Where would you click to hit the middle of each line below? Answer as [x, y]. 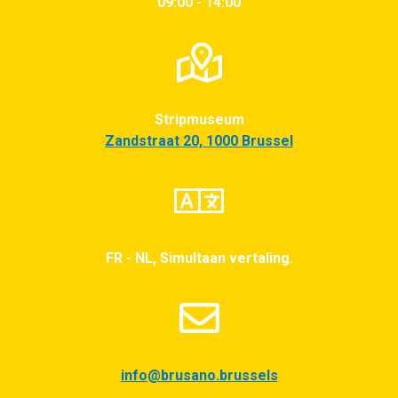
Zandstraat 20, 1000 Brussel [199, 140]
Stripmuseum [199, 119]
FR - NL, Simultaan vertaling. [199, 258]
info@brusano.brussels [199, 375]
